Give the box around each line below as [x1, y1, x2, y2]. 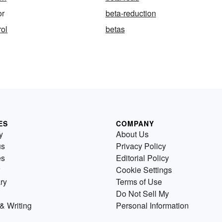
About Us [116, 128, 149, 140]
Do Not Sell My [116, 187, 169, 199]
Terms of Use [116, 175, 162, 187]
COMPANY [116, 118, 154, 128]
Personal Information [116, 199, 189, 211]
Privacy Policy [116, 140, 166, 152]
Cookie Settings [116, 164, 172, 175]
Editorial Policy [116, 152, 169, 164]
